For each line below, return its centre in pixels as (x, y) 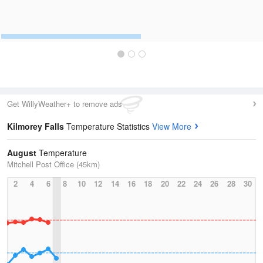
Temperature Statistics (109, 126)
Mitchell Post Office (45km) (53, 164)
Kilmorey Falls (37, 126)
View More (172, 126)
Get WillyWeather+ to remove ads (65, 104)
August (22, 153)
